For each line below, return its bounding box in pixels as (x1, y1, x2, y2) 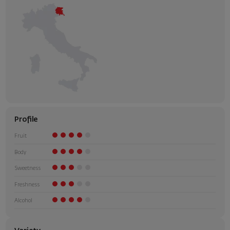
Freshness (14, 182, 40, 187)
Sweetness (14, 166, 41, 171)
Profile (14, 116, 37, 124)
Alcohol (14, 198, 32, 204)
